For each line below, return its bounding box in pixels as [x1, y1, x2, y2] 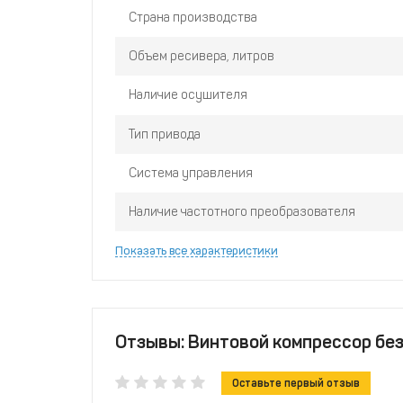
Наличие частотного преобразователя [129, 203, 355, 219]
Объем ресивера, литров [129, 49, 274, 64]
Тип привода [129, 126, 201, 142]
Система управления [129, 165, 253, 181]
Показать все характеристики [115, 244, 278, 258]
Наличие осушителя [129, 87, 247, 103]
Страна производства [129, 10, 257, 25]
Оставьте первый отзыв [232, 377, 360, 390]
